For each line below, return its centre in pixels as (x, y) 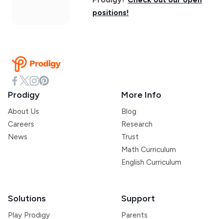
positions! (111, 12)
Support (138, 198)
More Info (141, 95)
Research (137, 124)
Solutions (27, 198)
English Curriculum (151, 162)
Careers (21, 124)
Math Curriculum (149, 149)
